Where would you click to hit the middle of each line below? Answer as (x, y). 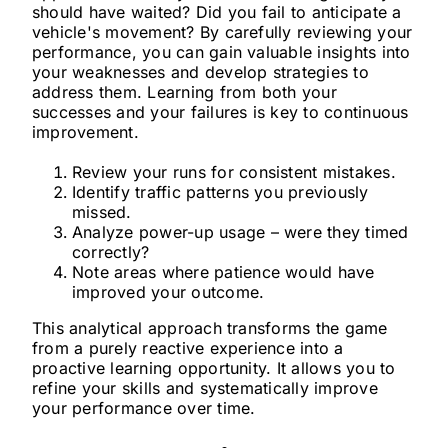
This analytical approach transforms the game (209, 328)
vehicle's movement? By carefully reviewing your (222, 32)
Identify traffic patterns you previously (220, 192)
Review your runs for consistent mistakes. (233, 172)
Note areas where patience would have (223, 272)
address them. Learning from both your (184, 92)
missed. (101, 212)
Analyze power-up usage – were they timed (240, 232)
